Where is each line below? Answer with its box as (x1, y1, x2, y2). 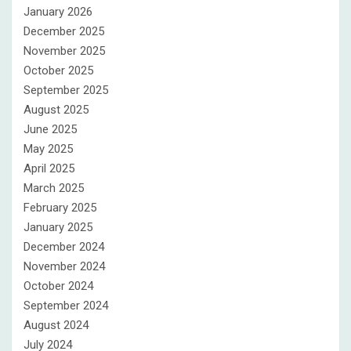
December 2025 (24, 24, 104, 38)
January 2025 (24, 220, 92, 234)
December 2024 (24, 240, 104, 254)
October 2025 (24, 63, 93, 78)
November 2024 (24, 259, 105, 273)
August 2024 (24, 318, 89, 332)
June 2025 (24, 122, 77, 136)
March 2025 (24, 181, 84, 195)
